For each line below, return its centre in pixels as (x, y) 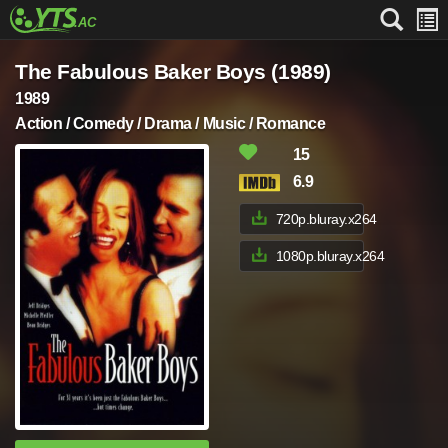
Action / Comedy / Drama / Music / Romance (170, 123)
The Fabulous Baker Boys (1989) (173, 71)
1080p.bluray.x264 (330, 256)
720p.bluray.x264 (326, 219)
